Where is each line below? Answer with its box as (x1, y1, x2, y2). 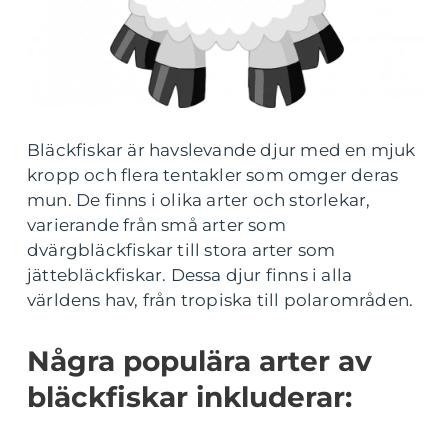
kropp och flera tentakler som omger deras (27, 164, 399, 185)
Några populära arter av (27, 343, 372, 378)
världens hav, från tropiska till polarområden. (27, 289, 414, 310)
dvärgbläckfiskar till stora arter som (27, 239, 336, 260)
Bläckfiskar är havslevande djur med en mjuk (27, 139, 416, 160)
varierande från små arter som (27, 214, 286, 235)
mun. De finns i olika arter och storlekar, (27, 189, 371, 210)
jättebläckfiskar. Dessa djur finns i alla (27, 264, 353, 285)
